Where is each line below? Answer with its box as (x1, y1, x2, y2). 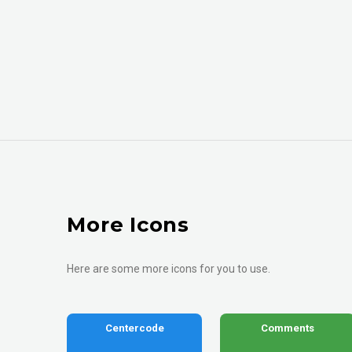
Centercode (104, 322, 164, 335)
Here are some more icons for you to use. (67, 262, 271, 276)
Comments (261, 322, 315, 335)
